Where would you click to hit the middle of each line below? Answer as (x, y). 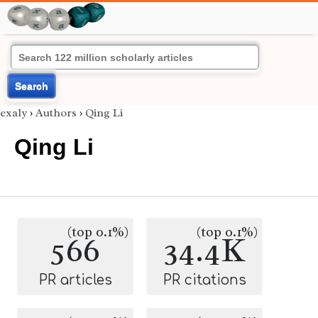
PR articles (75, 280)
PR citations (204, 280)
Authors (56, 113)
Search (32, 86)
